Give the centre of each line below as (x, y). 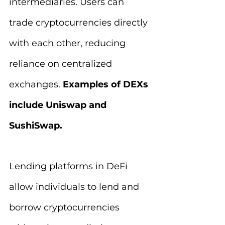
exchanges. (36, 84)
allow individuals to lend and (75, 187)
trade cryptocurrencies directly (80, 23)
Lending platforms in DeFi (70, 166)
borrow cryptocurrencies (66, 207)
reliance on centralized (62, 64)
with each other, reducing (69, 43)
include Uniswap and (59, 105)
